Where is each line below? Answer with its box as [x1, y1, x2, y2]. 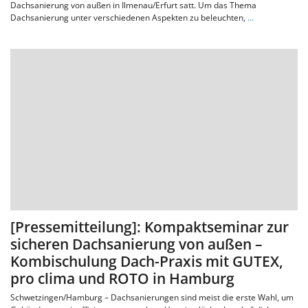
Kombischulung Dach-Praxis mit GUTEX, [10, 252, 283, 272]
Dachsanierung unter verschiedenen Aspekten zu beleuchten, [10, 12, 247, 24]
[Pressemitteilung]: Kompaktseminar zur [10, 217, 289, 237]
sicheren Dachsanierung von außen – [10, 234, 263, 254]
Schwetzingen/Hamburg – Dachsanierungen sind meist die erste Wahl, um [10, 291, 294, 304]
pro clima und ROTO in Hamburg [10, 269, 234, 289]
